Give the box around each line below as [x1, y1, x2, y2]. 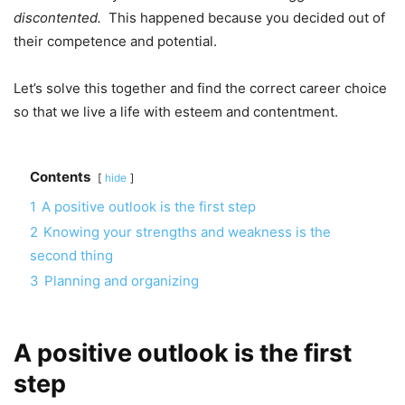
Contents [30, 168, 90, 186]
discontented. [14, 9, 101, 27]
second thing [30, 247, 113, 265]
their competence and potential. [14, 33, 217, 51]
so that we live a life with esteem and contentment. [14, 103, 338, 121]
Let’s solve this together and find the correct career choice [14, 80, 387, 98]
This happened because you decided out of [101, 9, 385, 27]
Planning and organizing [44, 272, 199, 290]
